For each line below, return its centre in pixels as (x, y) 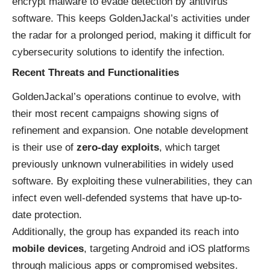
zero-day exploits (118, 148)
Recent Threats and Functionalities (96, 73)
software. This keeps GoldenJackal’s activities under (131, 18)
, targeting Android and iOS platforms (167, 249)
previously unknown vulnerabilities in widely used (123, 165)
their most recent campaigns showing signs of (115, 114)
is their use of (44, 148)
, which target (190, 148)
